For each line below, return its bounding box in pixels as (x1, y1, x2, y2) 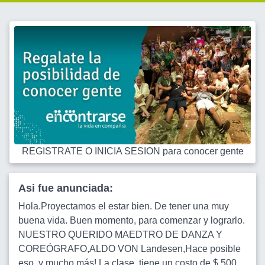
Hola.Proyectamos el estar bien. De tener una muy (18, 201, 229, 211)
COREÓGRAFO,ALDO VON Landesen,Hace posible (18, 244, 241, 254)
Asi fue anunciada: (18, 182, 113, 194)
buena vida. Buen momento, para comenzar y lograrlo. (18, 215, 245, 225)
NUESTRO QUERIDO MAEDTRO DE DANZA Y (18, 230, 222, 240)
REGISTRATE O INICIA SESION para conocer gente (21, 146, 244, 156)
